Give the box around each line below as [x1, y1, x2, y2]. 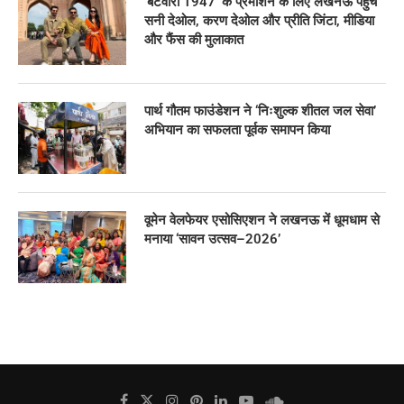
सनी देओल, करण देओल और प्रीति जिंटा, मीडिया [144, 12, 374, 29]
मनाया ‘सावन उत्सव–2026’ [144, 230, 280, 247]
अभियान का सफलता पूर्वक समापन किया [144, 121, 330, 138]
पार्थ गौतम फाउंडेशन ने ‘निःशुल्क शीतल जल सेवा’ [144, 102, 376, 119]
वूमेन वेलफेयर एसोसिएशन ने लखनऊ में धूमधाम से [144, 211, 380, 228]
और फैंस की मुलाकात [144, 31, 243, 48]
